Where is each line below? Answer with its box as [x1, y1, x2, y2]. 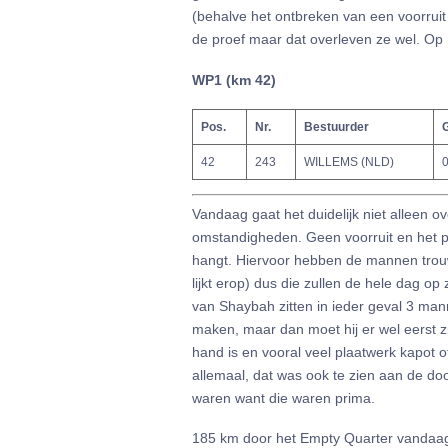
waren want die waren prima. [192, 389, 375, 406]
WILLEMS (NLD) [304, 155, 394, 168]
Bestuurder [304, 120, 369, 133]
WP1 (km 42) [192, 71, 276, 88]
